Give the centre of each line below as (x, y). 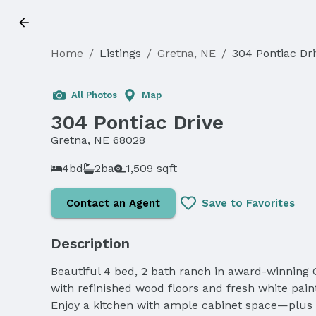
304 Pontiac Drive (137, 122)
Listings (120, 53)
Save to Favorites (248, 203)
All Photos (94, 95)
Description (90, 243)
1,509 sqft (151, 168)
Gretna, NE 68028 (98, 140)
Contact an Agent (113, 203)
